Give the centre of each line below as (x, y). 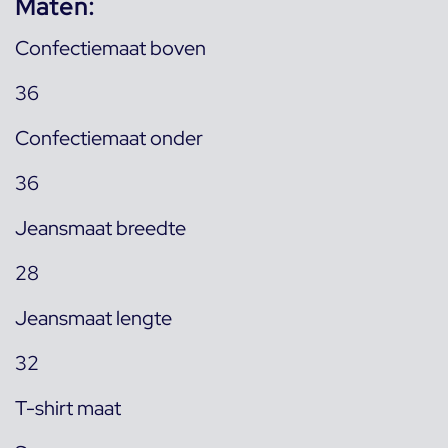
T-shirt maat (68, 408)
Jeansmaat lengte (93, 318)
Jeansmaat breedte (100, 228)
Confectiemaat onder (109, 138)
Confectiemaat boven (110, 48)
